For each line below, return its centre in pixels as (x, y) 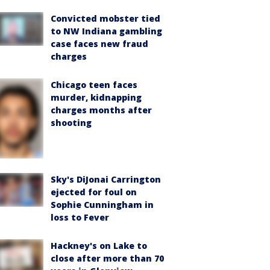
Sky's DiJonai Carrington (106, 180)
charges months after (101, 110)
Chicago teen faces (94, 85)
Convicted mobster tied (105, 18)
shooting (71, 123)
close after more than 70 (107, 259)
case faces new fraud (99, 44)
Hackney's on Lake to (99, 246)
